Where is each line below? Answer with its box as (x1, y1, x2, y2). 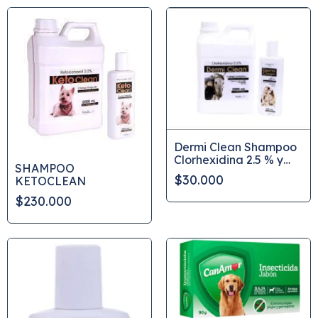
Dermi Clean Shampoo (174, 140, 297, 155)
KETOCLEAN (15, 174, 86, 189)
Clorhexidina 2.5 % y (174, 153, 283, 168)
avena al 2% (174, 165, 242, 180)
